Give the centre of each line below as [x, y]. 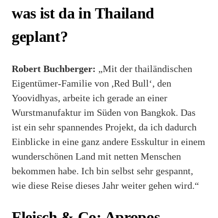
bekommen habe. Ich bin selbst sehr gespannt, [102, 171]
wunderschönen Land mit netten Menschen [96, 156]
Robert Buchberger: [54, 68]
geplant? [40, 37]
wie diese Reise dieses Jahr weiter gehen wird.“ [105, 185]
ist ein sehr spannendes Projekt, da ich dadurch [104, 127]
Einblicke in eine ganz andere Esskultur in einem [109, 141]
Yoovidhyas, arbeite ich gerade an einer [90, 98]
